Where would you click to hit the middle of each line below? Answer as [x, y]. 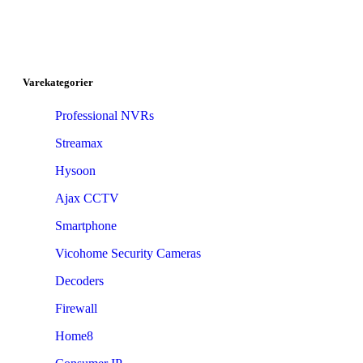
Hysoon [75, 170]
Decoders [79, 280]
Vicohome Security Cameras [128, 253]
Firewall [76, 308]
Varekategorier [58, 82]
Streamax [79, 143]
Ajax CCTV [87, 198]
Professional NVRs [105, 115]
